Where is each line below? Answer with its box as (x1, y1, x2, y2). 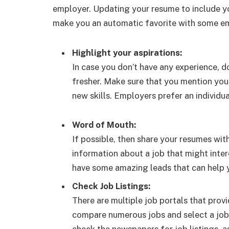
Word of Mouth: (72, 120, 136, 130)
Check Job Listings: (72, 180, 150, 191)
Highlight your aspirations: (72, 47, 182, 58)
